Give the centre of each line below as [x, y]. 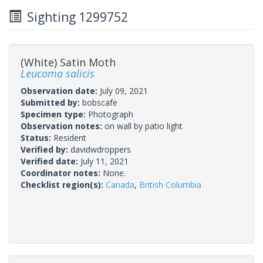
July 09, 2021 [124, 90]
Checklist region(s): [63, 184]
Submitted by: [51, 102]
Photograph [111, 114]
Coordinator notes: [62, 173]
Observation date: [60, 90]
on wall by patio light [144, 126]
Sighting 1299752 [75, 17]
